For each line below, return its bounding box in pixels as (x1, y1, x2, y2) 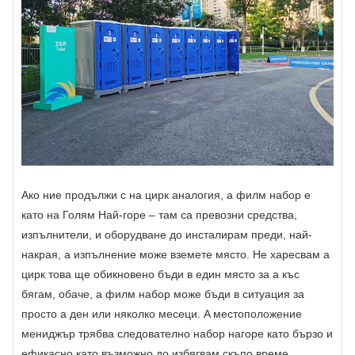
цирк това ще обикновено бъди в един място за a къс (21, 267, 300, 281)
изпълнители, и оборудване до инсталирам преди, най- (21, 227, 312, 241)
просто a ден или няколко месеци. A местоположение (21, 307, 302, 320)
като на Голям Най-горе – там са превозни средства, (21, 208, 297, 221)
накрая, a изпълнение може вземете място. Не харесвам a (21, 247, 330, 261)
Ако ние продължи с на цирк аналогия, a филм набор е (21, 188, 311, 201)
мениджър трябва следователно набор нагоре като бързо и (21, 326, 333, 340)
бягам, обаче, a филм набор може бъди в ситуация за (21, 287, 304, 300)
